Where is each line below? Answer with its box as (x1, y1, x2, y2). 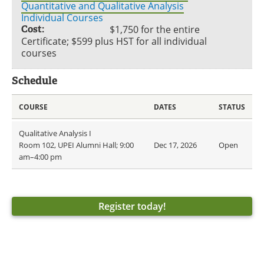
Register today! (98, 200, 166, 213)
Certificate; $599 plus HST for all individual (21, 35, 207, 48)
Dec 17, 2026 (154, 140, 197, 150)
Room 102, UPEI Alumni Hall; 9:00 (19, 140, 134, 150)
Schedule (12, 74, 57, 87)
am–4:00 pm (19, 151, 62, 162)
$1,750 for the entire (110, 23, 200, 36)
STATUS (219, 102, 245, 111)
